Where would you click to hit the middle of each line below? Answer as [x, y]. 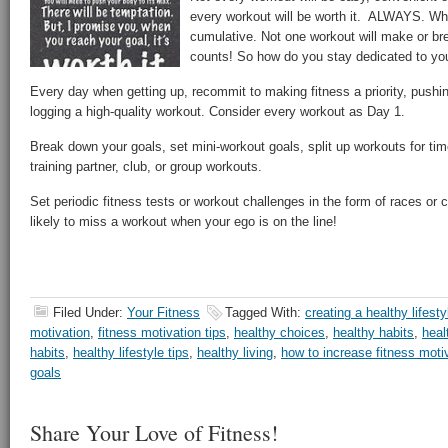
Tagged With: [265, 312]
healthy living [235, 352]
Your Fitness [163, 312]
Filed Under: [90, 312]
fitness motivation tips [162, 332]
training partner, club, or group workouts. [146, 166]
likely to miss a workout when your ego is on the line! [183, 221]
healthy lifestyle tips [131, 352]
